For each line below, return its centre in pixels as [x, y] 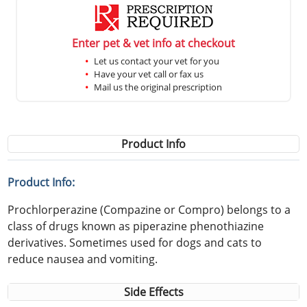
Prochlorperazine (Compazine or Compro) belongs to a [149, 209]
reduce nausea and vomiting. [83, 259]
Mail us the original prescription [158, 87]
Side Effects [153, 292]
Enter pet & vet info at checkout [153, 43]
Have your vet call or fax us [149, 74]
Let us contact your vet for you [157, 61]
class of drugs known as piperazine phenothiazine [136, 226]
